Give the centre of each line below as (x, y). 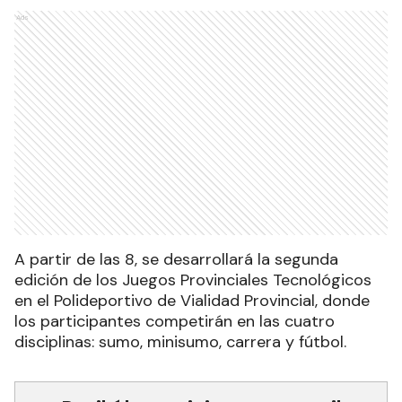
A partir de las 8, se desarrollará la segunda (176, 259)
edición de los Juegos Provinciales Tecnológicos (193, 280)
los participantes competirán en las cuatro (175, 321)
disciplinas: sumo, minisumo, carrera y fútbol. (180, 342)
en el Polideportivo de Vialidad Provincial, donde (192, 301)
